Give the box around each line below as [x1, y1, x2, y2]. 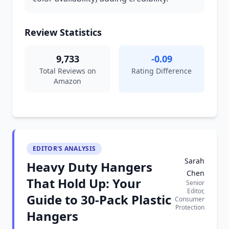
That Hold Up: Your [27, 175, 141, 192]
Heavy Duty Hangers [27, 158, 152, 175]
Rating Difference [131, 66, 192, 76]
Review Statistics [25, 26, 102, 38]
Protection [175, 203, 204, 212]
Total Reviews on [39, 66, 96, 76]
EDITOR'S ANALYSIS [33, 144, 96, 153]
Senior [186, 178, 204, 187]
